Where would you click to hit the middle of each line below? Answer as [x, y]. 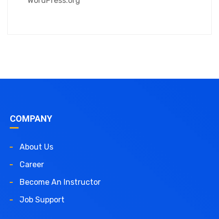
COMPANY [31, 119]
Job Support [42, 200]
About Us [36, 147]
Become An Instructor [60, 182]
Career [32, 164]
